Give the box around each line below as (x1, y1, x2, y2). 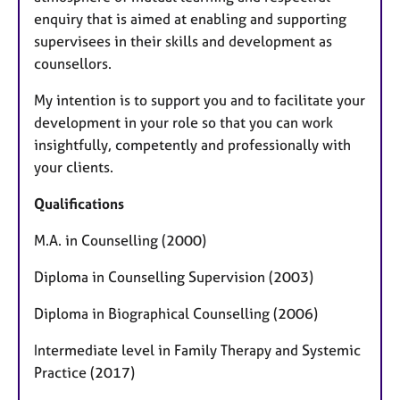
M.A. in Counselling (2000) (34, 230, 206, 249)
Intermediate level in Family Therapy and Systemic (34, 340, 361, 359)
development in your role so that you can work (34, 112, 333, 131)
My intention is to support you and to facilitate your (34, 90, 365, 109)
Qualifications (34, 194, 124, 212)
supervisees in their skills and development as (34, 31, 332, 50)
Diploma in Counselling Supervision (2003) (34, 267, 313, 286)
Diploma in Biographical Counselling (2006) (34, 304, 318, 322)
